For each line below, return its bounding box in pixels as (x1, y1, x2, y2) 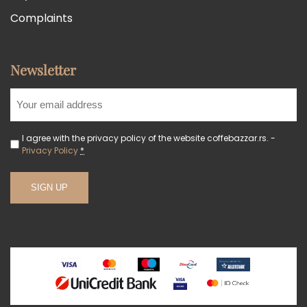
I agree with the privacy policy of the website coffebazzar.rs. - (22, 132, 275, 144)
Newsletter (10, 60, 76, 79)
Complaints (10, 10, 73, 26)
